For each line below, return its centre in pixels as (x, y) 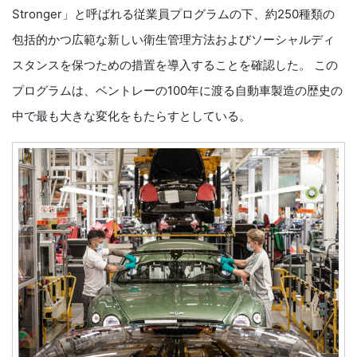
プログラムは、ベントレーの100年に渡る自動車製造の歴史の (177, 90)
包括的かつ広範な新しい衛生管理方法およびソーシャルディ (173, 39)
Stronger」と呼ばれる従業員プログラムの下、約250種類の (173, 14)
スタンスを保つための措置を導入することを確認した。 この (175, 65)
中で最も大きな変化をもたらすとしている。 (131, 116)
